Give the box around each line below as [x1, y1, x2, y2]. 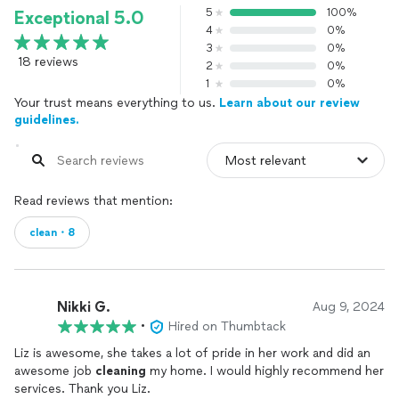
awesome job [14, 363, 95, 379]
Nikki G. [57, 297, 110, 315]
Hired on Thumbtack [168, 319, 286, 334]
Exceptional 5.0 [14, 7, 144, 28]
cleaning [95, 363, 146, 379]
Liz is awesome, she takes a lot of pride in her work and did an [14, 346, 370, 361]
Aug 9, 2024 [313, 299, 385, 314]
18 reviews [18, 54, 78, 69]
